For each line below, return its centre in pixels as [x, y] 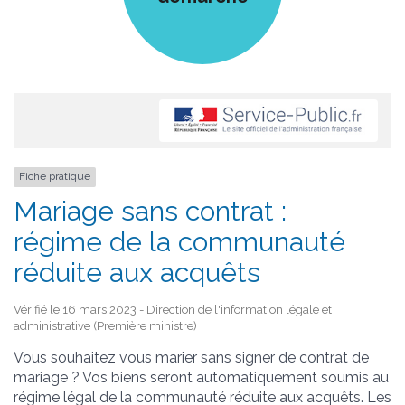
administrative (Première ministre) [105, 325]
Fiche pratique [55, 177]
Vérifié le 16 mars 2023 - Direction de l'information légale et [173, 309]
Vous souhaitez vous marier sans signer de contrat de [191, 357]
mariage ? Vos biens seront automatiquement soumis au [201, 377]
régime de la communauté [179, 241]
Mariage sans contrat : [150, 211]
